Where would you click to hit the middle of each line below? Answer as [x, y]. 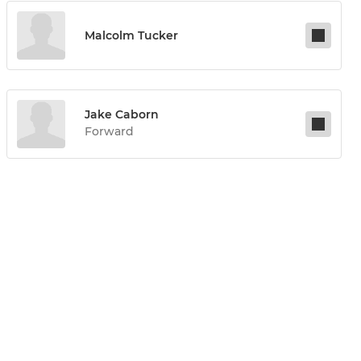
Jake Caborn [122, 115]
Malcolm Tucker [131, 36]
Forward [109, 132]
